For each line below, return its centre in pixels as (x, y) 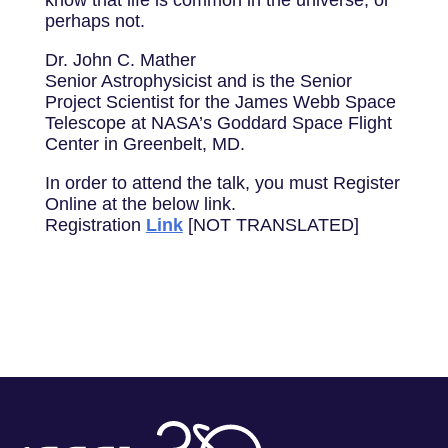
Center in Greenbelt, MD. (144, 144)
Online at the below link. (140, 204)
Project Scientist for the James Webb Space (220, 102)
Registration (95, 225)
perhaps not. (94, 21)
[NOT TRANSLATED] (270, 225)
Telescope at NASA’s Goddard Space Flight (218, 123)
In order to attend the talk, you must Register (222, 183)
